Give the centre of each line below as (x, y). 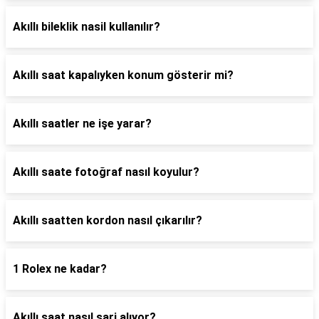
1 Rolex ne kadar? (60, 269)
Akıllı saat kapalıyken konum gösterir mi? (123, 75)
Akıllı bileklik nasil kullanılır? (87, 27)
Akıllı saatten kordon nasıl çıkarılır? (108, 220)
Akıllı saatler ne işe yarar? (82, 124)
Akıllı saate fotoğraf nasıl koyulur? (106, 172)
